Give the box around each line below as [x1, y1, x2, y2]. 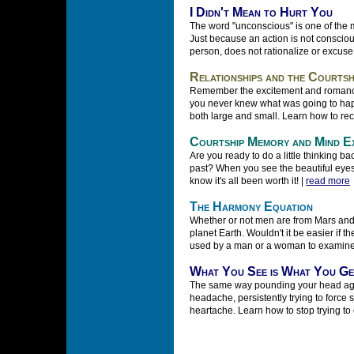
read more [306, 175, 350, 186]
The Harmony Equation [190, 200, 313, 213]
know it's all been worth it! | [190, 175, 306, 186]
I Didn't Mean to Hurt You [190, 6, 333, 19]
